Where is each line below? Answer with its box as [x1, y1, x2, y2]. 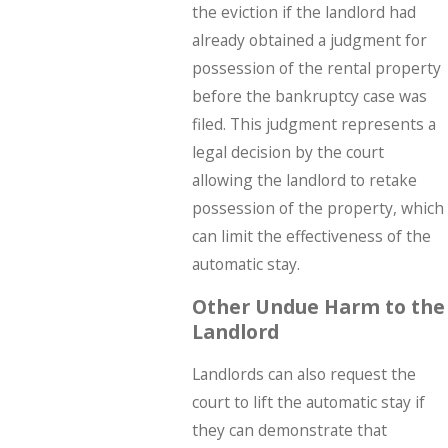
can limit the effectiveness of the [191, 225, 431, 248]
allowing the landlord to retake [191, 169, 417, 192]
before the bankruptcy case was [191, 85, 427, 108]
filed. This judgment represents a [191, 113, 436, 136]
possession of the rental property [191, 57, 441, 80]
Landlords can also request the [191, 362, 416, 385]
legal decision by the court [191, 141, 384, 164]
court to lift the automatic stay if [191, 390, 425, 413]
